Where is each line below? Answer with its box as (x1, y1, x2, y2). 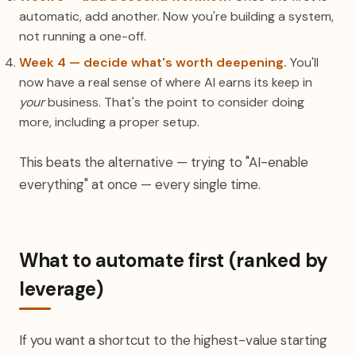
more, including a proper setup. (19, 114, 199, 130)
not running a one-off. (19, 28, 146, 44)
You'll (287, 54, 319, 71)
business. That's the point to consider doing (44, 94, 304, 110)
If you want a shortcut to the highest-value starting (19, 331, 327, 349)
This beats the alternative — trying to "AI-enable (19, 153, 308, 171)
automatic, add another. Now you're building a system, (19, 8, 334, 25)
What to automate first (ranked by (19, 248, 329, 273)
